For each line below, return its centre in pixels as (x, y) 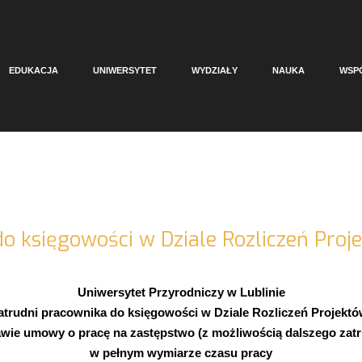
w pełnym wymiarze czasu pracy (181, 353)
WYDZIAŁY (215, 70)
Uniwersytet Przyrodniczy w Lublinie (181, 292)
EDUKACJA (34, 70)
